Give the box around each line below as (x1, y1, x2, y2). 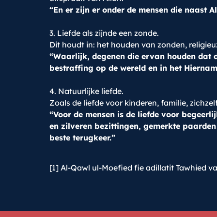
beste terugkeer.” (49, 133, 115, 142)
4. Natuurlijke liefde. (49, 86, 124, 96)
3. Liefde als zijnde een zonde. (49, 28, 159, 38)
